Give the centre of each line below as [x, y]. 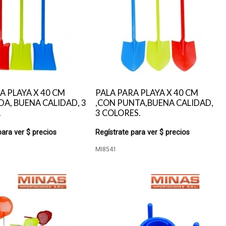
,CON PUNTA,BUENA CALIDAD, [155, 103]
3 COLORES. [118, 113]
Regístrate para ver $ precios [143, 132]
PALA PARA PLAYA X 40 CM [147, 93]
